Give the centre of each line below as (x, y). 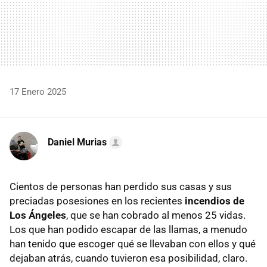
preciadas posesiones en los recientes (97, 201)
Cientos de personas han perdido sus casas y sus (121, 186)
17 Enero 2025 (38, 91)
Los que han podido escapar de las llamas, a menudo (128, 229)
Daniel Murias (77, 142)
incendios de (215, 201)
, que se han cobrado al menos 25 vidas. (156, 215)
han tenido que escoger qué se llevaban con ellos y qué (133, 243)
